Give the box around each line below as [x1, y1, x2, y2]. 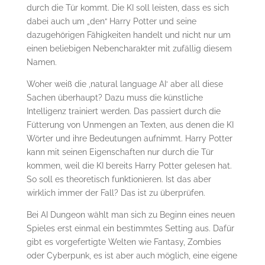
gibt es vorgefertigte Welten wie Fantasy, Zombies [26, 237, 221, 247]
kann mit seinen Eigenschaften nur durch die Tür [26, 147, 214, 157]
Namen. [26, 57, 57, 67]
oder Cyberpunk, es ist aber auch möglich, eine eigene [26, 251, 237, 261]
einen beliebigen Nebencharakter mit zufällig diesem [26, 44, 232, 54]
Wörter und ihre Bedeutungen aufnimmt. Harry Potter [26, 134, 232, 144]
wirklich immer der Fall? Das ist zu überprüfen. [26, 188, 205, 198]
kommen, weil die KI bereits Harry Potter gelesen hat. [26, 161, 232, 171]
